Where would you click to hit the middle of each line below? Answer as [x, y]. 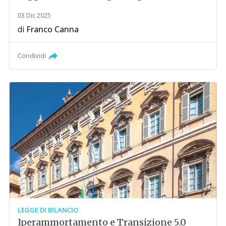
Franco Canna [53, 30]
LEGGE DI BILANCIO [48, 210]
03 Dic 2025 [35, 15]
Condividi [32, 56]
